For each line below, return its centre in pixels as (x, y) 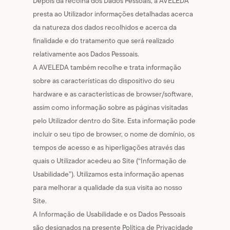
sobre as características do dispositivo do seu (104, 81)
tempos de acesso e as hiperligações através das (109, 147)
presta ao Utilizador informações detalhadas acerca (113, 14)
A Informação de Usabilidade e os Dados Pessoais (109, 214)
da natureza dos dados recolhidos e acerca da (105, 27)
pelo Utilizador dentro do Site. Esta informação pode (114, 121)
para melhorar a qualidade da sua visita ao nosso (108, 187)
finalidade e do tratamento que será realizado (104, 41)
